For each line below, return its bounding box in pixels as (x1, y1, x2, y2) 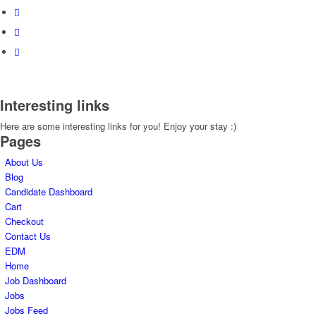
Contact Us (5, 229, 51, 243)
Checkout (5, 214, 44, 229)
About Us (5, 155, 43, 169)
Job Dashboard (5, 274, 66, 288)
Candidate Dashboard (5, 185, 92, 199)
